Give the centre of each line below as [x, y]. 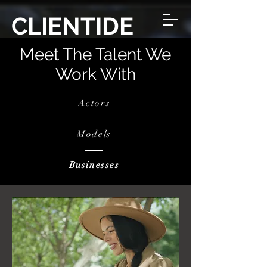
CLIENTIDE [72, 26]
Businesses [94, 165]
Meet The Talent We [95, 55]
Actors [94, 103]
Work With [95, 74]
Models [94, 134]
